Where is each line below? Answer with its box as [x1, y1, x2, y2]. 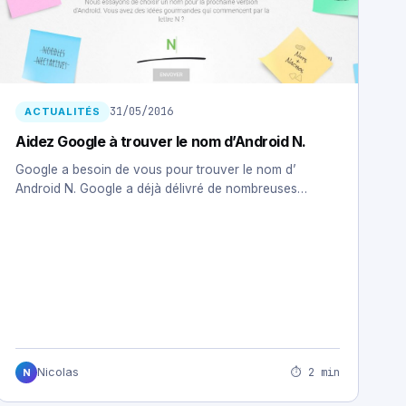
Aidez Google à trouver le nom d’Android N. [15, 131, 306, 150]
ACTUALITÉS [24, 104, 101, 118]
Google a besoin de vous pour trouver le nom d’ [15, 161, 296, 177]
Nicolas [37, 365, 79, 380]
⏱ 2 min [291, 364, 340, 380]
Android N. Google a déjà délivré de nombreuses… [15, 180, 307, 196]
